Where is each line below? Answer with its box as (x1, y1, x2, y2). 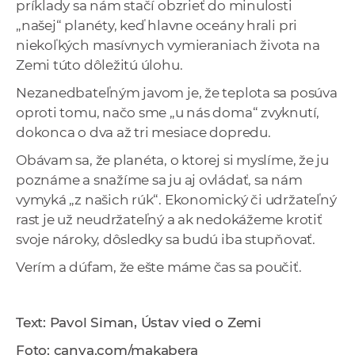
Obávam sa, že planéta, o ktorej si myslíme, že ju (16, 152, 329, 169)
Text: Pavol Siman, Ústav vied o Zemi (16, 315, 261, 331)
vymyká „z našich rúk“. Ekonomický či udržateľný (16, 192, 337, 208)
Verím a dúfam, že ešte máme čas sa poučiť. (16, 259, 302, 276)
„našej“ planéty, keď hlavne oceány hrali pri (16, 17, 298, 34)
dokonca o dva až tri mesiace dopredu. (16, 124, 271, 141)
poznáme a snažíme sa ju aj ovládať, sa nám (16, 172, 303, 189)
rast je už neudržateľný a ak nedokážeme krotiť (16, 212, 323, 228)
